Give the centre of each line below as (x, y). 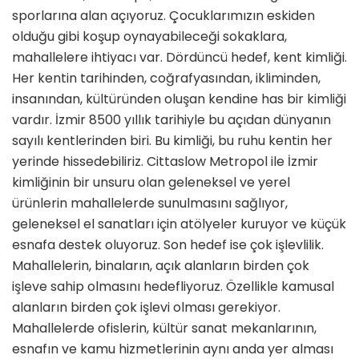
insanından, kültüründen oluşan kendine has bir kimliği (179, 99)
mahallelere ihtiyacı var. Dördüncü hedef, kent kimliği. (179, 57)
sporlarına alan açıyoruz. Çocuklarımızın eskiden (163, 15)
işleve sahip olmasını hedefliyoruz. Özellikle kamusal (173, 286)
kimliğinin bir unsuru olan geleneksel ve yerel (151, 182)
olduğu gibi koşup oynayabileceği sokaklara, (149, 36)
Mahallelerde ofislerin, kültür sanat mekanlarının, (164, 328)
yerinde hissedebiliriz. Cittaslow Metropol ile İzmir (165, 161)
